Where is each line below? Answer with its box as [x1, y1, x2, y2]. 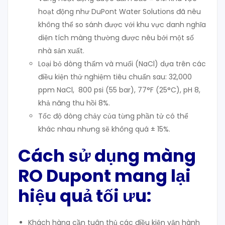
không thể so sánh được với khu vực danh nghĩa [38, 20, 206, 30]
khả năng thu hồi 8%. [38, 98, 110, 108]
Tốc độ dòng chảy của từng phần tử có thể [38, 111, 188, 122]
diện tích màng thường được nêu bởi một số [38, 33, 194, 43]
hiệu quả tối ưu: [18, 184, 151, 208]
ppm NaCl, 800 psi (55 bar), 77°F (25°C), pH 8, [38, 85, 200, 95]
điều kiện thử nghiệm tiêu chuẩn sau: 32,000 [38, 72, 192, 82]
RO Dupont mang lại [18, 164, 191, 188]
